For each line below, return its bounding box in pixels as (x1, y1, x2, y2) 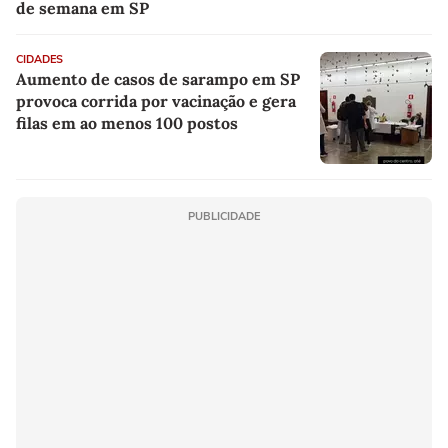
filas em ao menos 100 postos (16, 113, 238, 134)
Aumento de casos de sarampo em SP (16, 69, 300, 90)
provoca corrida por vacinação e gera (16, 91, 296, 112)
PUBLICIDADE (188, 209, 260, 225)
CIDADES (16, 52, 63, 68)
